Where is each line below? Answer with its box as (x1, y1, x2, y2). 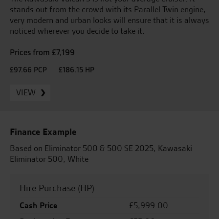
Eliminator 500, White (10, 153, 88, 164)
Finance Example (10, 125, 76, 138)
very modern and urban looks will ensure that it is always (10, 14, 209, 25)
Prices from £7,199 (10, 47, 75, 58)
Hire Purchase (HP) (20, 181, 94, 194)
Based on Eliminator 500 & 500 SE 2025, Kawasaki (10, 142, 192, 153)
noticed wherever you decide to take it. (10, 25, 145, 36)
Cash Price (20, 199, 57, 211)
